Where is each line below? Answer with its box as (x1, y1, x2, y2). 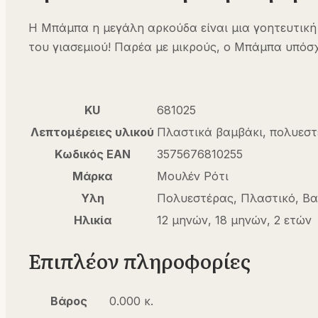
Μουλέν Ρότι (157, 168, 229, 183)
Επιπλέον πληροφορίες (28, 246, 251, 276)
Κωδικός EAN (54, 146, 131, 161)
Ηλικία (73, 212, 111, 227)
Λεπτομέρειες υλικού (31, 124, 154, 139)
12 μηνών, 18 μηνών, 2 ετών (157, 212, 312, 227)
